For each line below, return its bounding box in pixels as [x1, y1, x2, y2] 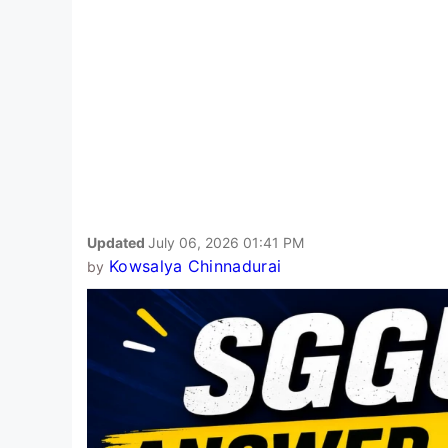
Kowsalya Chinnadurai [108, 255, 282, 276]
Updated [87, 233, 148, 251]
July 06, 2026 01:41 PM [148, 233, 304, 251]
